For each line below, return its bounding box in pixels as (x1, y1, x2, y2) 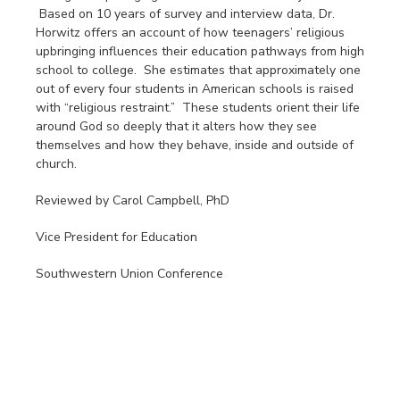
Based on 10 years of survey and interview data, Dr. (36, 5, 335, 23)
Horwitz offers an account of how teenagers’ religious (36, 24, 345, 42)
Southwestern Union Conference (36, 265, 223, 283)
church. (36, 155, 84, 173)
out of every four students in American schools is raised (36, 80, 354, 98)
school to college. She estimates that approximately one (36, 62, 361, 79)
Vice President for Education (36, 229, 197, 246)
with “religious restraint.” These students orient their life (36, 99, 360, 117)
